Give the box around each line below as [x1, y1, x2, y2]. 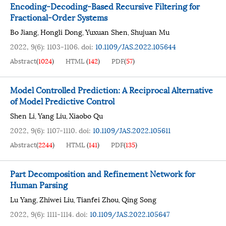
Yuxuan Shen [85, 26, 128, 37]
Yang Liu [38, 110, 66, 121]
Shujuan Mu [131, 26, 169, 37]
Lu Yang [10, 194, 36, 204]
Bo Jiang [10, 26, 37, 37]
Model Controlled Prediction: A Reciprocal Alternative [10, 83, 213, 96]
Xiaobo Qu [69, 110, 103, 121]
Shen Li [10, 110, 35, 121]
